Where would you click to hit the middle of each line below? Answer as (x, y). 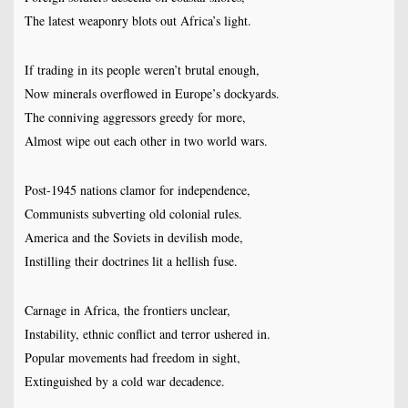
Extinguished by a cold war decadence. (124, 382)
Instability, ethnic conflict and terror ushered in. (147, 334)
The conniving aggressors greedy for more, (135, 117)
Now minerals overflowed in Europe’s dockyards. (152, 94)
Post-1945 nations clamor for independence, (137, 190)
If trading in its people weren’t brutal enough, (142, 70)
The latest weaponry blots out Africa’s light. (138, 21)
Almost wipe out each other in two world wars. (146, 141)
